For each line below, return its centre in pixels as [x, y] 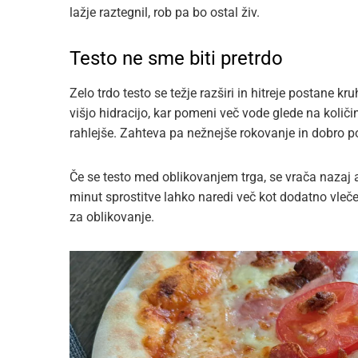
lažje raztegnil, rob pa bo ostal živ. [165, 12]
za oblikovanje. [112, 217]
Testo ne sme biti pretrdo [176, 58]
